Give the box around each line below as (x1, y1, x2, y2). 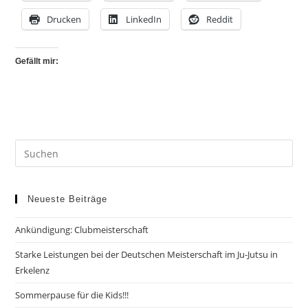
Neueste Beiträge (27, 194, 108, 205)
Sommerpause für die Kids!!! (15, 289, 129, 302)
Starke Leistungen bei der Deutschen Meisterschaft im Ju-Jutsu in (15, 248, 278, 261)
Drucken (47, 13, 82, 26)
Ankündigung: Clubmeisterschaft (15, 223, 149, 236)
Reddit (206, 13, 234, 26)
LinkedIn (126, 13, 162, 26)
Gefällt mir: (15, 56, 59, 67)
